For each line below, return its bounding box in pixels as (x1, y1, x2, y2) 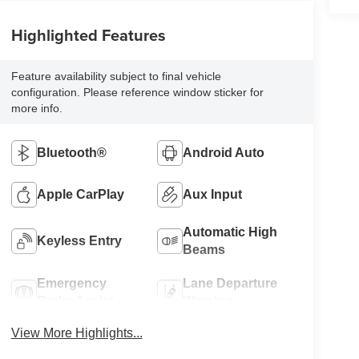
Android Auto (183, 145, 265, 159)
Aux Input (183, 187, 243, 201)
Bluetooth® (36, 145, 107, 159)
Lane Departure (183, 276, 278, 290)
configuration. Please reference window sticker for (10, 85, 264, 99)
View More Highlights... (10, 325, 143, 340)
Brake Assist (36, 293, 114, 308)
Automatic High (183, 224, 278, 239)
